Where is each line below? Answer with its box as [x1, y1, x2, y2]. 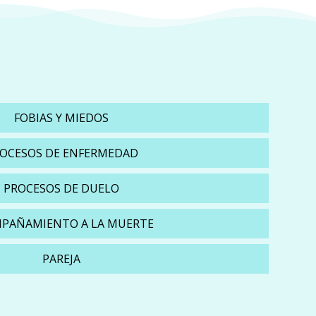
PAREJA [42, 251, 81, 267]
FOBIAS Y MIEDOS [14, 110, 109, 126]
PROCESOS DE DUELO [4, 181, 120, 196]
